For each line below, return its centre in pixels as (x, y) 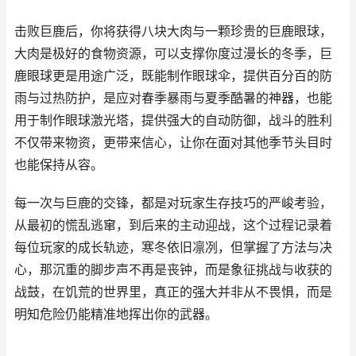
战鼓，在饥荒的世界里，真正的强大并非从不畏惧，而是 (173, 292)
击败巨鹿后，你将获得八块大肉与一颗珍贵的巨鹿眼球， (173, 31)
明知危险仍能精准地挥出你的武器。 (116, 314)
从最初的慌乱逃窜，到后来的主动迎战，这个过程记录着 (173, 225)
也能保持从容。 (59, 165)
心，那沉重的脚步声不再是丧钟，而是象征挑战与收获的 (173, 270)
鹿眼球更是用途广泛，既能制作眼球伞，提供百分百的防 (173, 76)
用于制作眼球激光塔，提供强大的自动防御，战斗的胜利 (173, 120)
